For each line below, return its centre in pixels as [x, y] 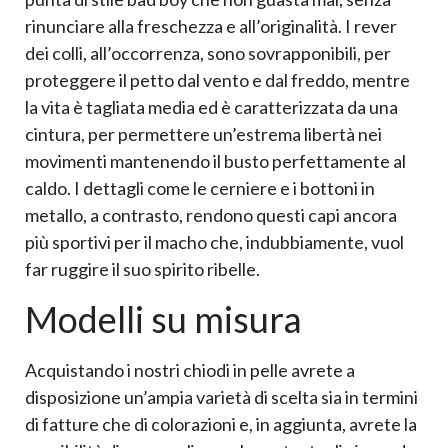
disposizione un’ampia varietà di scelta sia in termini [221, 396]
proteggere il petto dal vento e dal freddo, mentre [217, 80]
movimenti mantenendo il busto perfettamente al [215, 161]
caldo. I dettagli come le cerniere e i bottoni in [200, 188]
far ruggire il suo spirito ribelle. [142, 269]
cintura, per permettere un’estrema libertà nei [203, 134]
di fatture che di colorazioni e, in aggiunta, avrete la [221, 423]
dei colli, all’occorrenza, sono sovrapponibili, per [208, 53]
